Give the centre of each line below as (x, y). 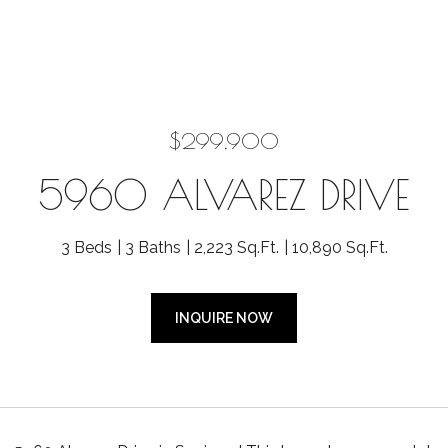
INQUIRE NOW (224, 318)
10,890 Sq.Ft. (339, 247)
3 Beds (86, 247)
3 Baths (152, 247)
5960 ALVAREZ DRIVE (224, 195)
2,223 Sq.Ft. (236, 247)
